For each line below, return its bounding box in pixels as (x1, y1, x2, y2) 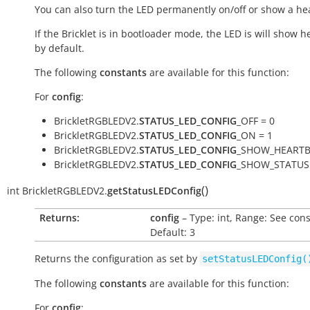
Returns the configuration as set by (35, 252, 200, 265)
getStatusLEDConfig (107, 184, 201, 197)
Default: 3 (150, 226, 195, 239)
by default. (35, 42, 84, 55)
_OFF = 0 (237, 114, 275, 127)
